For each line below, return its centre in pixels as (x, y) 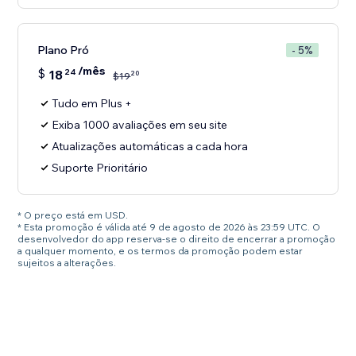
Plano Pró (64, 50)
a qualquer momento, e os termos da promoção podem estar (161, 251)
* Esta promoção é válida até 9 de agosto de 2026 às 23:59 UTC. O (169, 227)
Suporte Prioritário (100, 168)
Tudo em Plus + (92, 104)
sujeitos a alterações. (67, 263)
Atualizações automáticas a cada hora (150, 147)
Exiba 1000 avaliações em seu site (140, 125)
